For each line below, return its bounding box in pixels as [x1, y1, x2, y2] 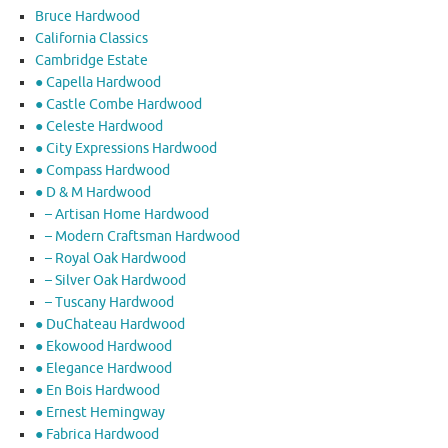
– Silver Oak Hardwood [45, 272, 186, 290]
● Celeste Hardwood [35, 118, 163, 136]
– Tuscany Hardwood [45, 294, 174, 312]
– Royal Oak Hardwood [45, 250, 186, 268]
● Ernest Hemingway [35, 404, 165, 422]
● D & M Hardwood [35, 184, 151, 202]
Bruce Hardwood [35, 8, 140, 26]
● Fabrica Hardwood [35, 426, 159, 444]
